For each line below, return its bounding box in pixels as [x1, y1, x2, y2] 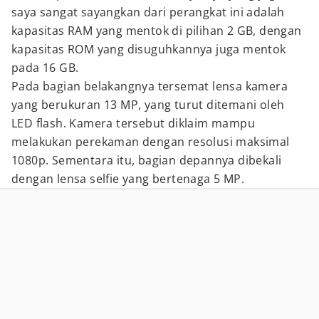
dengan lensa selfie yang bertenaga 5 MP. [11, 171, 244, 187]
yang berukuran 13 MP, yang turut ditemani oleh [11, 97, 285, 113]
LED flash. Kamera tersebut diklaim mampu [11, 115, 255, 131]
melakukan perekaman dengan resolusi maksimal [11, 134, 290, 150]
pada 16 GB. [11, 60, 79, 75]
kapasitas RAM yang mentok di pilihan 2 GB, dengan [11, 23, 302, 38]
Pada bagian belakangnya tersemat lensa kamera [11, 78, 288, 94]
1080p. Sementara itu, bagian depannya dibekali [11, 152, 282, 168]
